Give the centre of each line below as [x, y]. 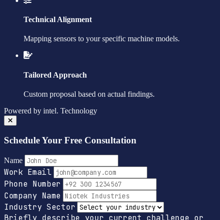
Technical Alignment [58, 20]
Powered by [23, 110]
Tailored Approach [55, 75]
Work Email [28, 172]
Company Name [33, 196]
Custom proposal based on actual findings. [89, 94]
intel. [51, 110]
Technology [79, 110]
